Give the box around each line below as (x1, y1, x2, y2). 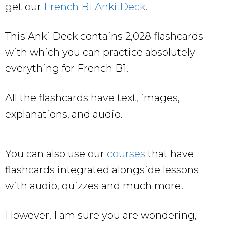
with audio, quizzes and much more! (5, 179, 184, 192)
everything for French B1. (5, 62, 128, 74)
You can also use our (5, 147, 107, 160)
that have (145, 147, 194, 160)
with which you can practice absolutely (5, 46, 195, 58)
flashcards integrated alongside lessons (5, 163, 199, 176)
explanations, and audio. (5, 107, 123, 120)
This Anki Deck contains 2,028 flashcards (5, 30, 203, 42)
